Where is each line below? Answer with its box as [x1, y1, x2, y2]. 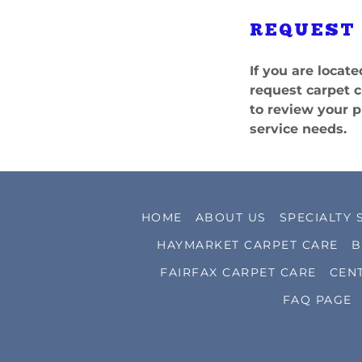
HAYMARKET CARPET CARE [157, 238, 339, 252]
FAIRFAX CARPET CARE [160, 265, 317, 280]
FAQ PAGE [282, 293, 352, 307]
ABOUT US [195, 210, 267, 225]
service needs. [250, 121, 347, 137]
